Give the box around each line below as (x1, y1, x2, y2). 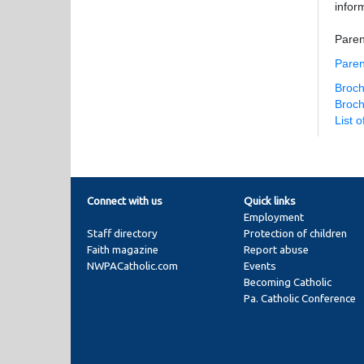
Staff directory (87, 227, 158, 240)
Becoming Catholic (244, 276, 332, 288)
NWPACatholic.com (87, 260, 178, 272)
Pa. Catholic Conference (244, 292, 357, 305)
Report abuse (244, 244, 310, 256)
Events (244, 260, 277, 272)
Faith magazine (87, 244, 158, 256)
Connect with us (87, 195, 162, 207)
